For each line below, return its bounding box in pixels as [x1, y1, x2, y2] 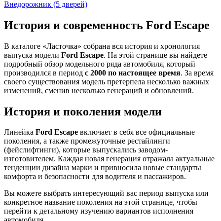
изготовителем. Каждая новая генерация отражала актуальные [4, 154, 215, 163]
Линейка [4, 128, 36, 137]
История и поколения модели [4, 105, 162, 118]
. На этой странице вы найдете [104, 50, 207, 59]
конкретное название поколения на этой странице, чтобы [4, 198, 197, 207]
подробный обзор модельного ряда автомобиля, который [4, 59, 195, 68]
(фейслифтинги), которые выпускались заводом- [4, 146, 168, 154]
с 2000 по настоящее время [85, 68, 181, 77]
